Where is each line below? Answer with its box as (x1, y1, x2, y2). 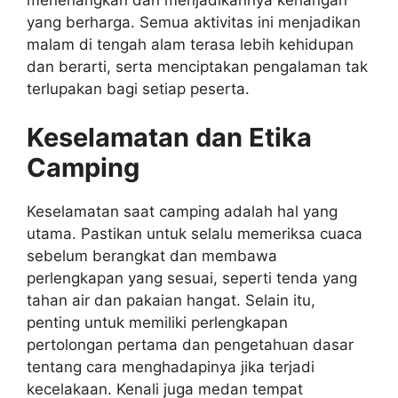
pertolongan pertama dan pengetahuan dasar (27, 336, 354, 354)
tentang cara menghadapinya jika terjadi (27, 358, 314, 377)
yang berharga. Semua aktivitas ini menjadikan (27, 12, 361, 31)
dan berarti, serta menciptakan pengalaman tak (27, 57, 368, 76)
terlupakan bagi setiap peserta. (27, 79, 250, 98)
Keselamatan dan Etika (27, 122, 312, 154)
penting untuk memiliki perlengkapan (27, 314, 288, 332)
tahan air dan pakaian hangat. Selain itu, (27, 291, 315, 310)
